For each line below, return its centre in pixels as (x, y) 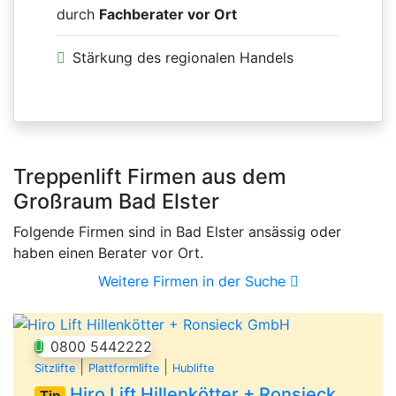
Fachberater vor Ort (168, 14)
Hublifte (193, 369)
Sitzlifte (55, 369)
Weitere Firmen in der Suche (194, 281)
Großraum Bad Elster (116, 201)
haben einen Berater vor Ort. (108, 252)
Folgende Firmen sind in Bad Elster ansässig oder (177, 231)
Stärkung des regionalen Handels (183, 57)
